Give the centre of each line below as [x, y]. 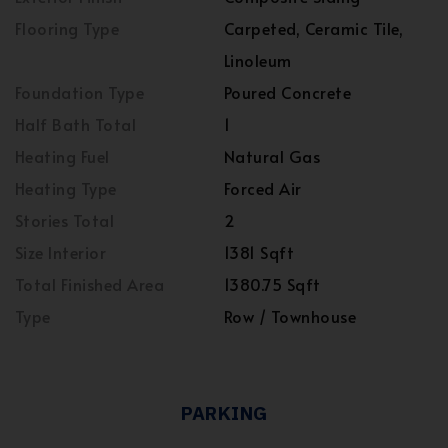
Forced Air [263, 188]
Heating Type [66, 188]
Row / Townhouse [290, 316]
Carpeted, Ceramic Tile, [314, 28]
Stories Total [65, 220]
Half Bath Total [76, 124]
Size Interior [61, 252]
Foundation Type [80, 92]
